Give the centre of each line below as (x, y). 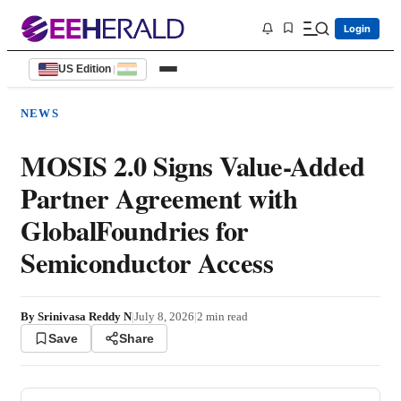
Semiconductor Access (147, 263)
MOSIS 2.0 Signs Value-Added (193, 166)
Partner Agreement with (159, 198)
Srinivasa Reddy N (85, 317)
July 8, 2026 (164, 317)
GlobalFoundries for (135, 230)
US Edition (85, 69)
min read (226, 317)
